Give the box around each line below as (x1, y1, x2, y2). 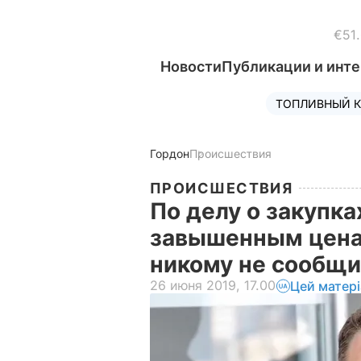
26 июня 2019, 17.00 (150, 277, 276, 293)
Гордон (150, 147, 189, 160)
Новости (160, 58, 222, 75)
